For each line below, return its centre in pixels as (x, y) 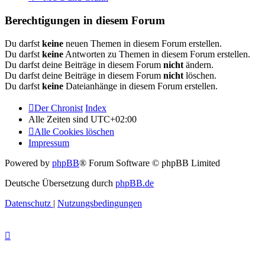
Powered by (28, 163)
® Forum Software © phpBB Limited (150, 163)
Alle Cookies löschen (74, 131)
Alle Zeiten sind (59, 119)
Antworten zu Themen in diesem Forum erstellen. (157, 54)
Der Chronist (59, 108)
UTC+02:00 (114, 119)
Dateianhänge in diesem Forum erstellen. (140, 86)
